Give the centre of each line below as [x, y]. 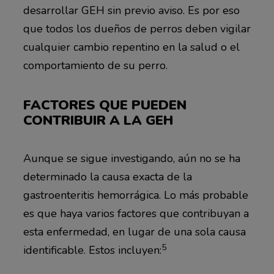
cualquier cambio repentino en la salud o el [131, 47]
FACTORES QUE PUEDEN [105, 106]
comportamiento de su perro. [95, 66]
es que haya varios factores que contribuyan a [136, 214]
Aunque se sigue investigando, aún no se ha [131, 159]
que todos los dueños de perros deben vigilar [137, 29]
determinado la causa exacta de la [107, 177]
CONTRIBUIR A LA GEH [98, 121]
